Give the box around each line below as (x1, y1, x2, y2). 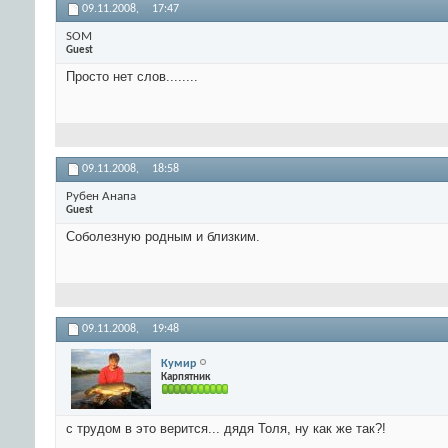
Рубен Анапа (66, 189, 136, 203)
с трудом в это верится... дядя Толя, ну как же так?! (66, 421, 386, 437)
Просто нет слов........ (66, 69, 198, 85)
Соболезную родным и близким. (66, 229, 260, 245)
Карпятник (161, 371, 210, 383)
